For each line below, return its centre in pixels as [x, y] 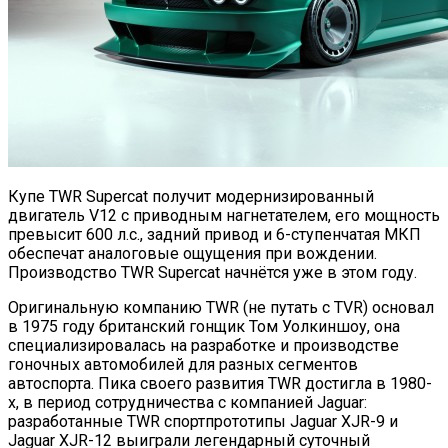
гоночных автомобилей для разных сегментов [183, 364]
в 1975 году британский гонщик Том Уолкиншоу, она [204, 326]
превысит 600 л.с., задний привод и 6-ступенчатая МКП [214, 234]
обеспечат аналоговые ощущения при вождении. [192, 253]
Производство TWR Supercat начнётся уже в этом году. [212, 272]
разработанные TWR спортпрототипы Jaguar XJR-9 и [203, 421]
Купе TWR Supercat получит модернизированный [191, 196]
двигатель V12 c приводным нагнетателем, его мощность [224, 215]
